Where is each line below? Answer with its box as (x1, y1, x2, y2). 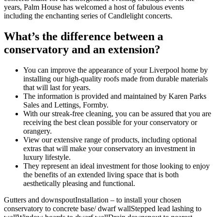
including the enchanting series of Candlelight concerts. (4, 12, 172, 20)
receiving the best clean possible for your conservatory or (23, 118, 197, 127)
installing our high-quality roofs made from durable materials (23, 75, 208, 83)
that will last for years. (23, 83, 91, 92)
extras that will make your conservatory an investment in (23, 144, 195, 153)
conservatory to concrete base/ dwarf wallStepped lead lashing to (4, 204, 201, 213)
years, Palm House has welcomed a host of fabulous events (4, 3, 184, 12)
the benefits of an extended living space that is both (23, 170, 179, 179)
